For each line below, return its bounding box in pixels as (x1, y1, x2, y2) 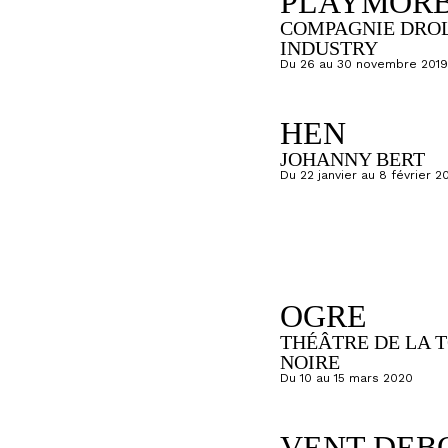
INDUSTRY (280, 37, 378, 60)
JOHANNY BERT (280, 148, 425, 171)
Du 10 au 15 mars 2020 (280, 371, 413, 386)
